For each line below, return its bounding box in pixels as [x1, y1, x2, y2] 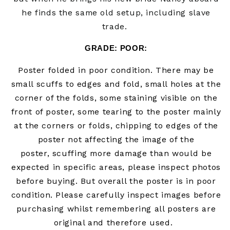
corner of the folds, [14, 93, 100, 103]
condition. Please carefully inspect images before [11, 190, 221, 200]
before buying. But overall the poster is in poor [16, 176, 216, 186]
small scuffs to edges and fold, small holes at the [11, 79, 221, 89]
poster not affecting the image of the [37, 135, 195, 145]
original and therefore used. [53, 218, 179, 228]
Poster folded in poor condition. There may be [18, 65, 214, 75]
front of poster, [11, 107, 75, 117]
